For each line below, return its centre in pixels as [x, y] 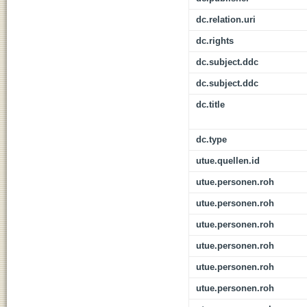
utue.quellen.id [228, 161]
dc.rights [215, 41]
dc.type [211, 140]
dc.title [210, 105]
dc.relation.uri [226, 20]
